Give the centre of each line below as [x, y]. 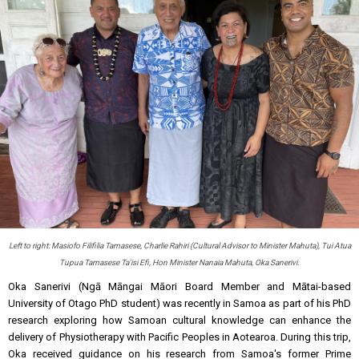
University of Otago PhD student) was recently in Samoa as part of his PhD [179, 303]
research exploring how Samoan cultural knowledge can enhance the [179, 320]
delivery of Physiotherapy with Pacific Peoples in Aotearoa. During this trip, [179, 337]
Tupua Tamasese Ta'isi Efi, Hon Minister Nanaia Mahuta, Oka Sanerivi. [179, 262]
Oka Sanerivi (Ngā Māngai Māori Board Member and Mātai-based [179, 286]
